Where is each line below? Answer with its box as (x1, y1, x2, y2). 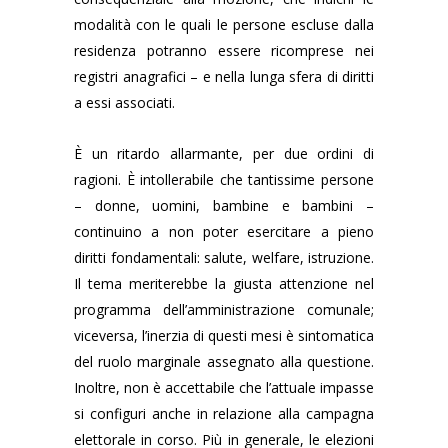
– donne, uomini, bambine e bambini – (74, 196, 374, 215)
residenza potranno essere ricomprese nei (74, 41, 374, 60)
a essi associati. (74, 93, 175, 112)
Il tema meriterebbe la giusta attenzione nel (74, 274, 374, 293)
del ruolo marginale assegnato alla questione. (74, 352, 374, 371)
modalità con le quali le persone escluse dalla (74, 15, 374, 34)
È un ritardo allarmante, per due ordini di (74, 144, 374, 163)
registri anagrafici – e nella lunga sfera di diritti (74, 67, 374, 86)
